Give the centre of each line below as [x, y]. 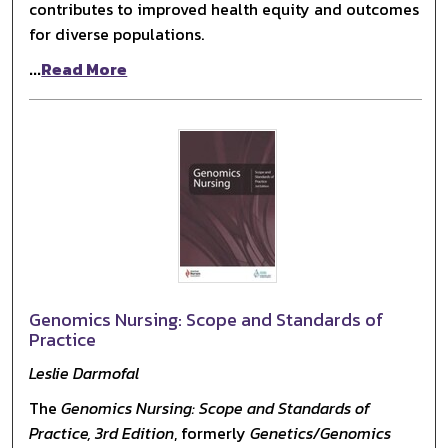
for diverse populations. [117, 33]
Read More [84, 68]
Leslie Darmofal [84, 372]
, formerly [212, 432]
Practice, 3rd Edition [102, 432]
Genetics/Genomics [321, 432]
